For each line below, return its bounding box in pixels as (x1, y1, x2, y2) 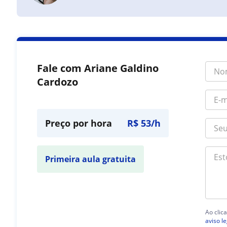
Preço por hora (45, 117, 112, 129)
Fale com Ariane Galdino (37, 61, 159, 75)
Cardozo (37, 75, 79, 89)
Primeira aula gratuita (45, 154, 136, 165)
